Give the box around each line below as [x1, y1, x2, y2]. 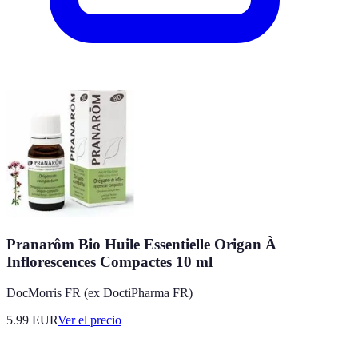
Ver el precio [58, 312, 121, 327]
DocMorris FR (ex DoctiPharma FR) [6, 285, 193, 300]
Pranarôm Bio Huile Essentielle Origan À [6, 236, 276, 253]
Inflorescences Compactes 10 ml [6, 253, 213, 271]
